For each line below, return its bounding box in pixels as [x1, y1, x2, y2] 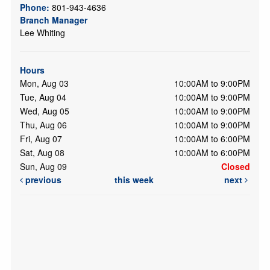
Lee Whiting [19, 26, 65, 39]
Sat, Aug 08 [20, 146, 64, 159]
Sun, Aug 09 [20, 160, 67, 172]
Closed [221, 160, 250, 172]
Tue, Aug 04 [20, 90, 66, 103]
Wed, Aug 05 [20, 104, 69, 117]
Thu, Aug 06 [20, 118, 67, 131]
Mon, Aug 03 [20, 77, 69, 89]
